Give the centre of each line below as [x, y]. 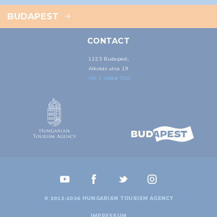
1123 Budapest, [108, 59]
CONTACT [108, 41]
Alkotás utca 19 [108, 68]
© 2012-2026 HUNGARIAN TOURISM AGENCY [108, 198]
